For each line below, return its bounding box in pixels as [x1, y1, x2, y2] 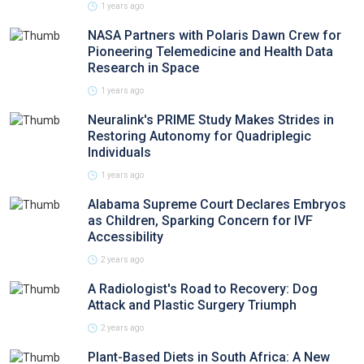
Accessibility [88, 229, 163, 245]
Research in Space [88, 60, 199, 76]
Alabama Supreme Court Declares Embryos [88, 197, 346, 212]
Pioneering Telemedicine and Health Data [88, 44, 333, 59]
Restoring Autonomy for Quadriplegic [88, 128, 311, 144]
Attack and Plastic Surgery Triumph [88, 297, 297, 313]
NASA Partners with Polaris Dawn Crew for [88, 28, 341, 43]
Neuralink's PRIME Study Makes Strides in [88, 112, 334, 128]
